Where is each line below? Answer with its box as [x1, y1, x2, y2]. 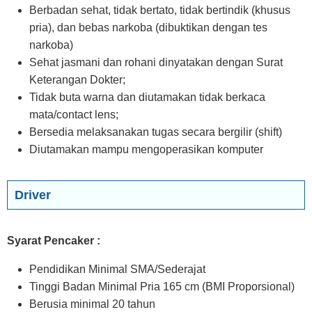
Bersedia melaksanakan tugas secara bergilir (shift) [29, 126, 282, 138]
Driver [15, 188, 51, 202]
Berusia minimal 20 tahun [29, 298, 155, 310]
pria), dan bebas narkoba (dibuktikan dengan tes [29, 22, 267, 33]
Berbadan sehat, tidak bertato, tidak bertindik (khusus [29, 4, 290, 16]
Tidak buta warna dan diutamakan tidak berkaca [29, 91, 265, 103]
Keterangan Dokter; [29, 74, 125, 86]
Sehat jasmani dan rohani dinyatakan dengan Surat [29, 56, 283, 68]
